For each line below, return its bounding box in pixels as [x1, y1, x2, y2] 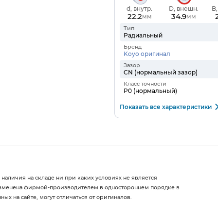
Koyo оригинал [123, 50, 170, 57]
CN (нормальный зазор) [123, 68, 198, 76]
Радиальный [123, 31, 163, 39]
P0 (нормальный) [123, 87, 177, 94]
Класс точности [123, 80, 166, 87]
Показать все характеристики [119, 103, 212, 110]
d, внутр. [127, 4, 153, 12]
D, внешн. [168, 4, 199, 12]
